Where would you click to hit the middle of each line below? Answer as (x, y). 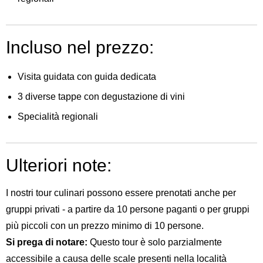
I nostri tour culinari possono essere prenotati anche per (121, 193)
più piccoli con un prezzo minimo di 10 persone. (105, 226)
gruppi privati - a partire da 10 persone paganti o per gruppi (128, 209)
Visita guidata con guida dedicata (87, 77)
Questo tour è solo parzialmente (155, 242)
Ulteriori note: (59, 165)
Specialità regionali (58, 117)
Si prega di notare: (47, 242)
